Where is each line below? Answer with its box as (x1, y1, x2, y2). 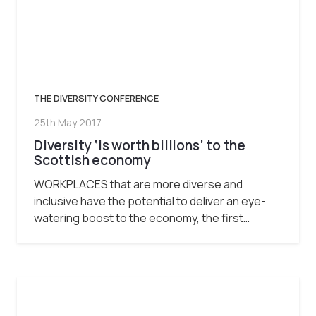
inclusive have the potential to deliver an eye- (34, 193, 266, 209)
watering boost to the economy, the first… (34, 210, 250, 226)
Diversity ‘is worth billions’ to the (34, 135, 246, 154)
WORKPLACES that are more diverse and (34, 176, 243, 193)
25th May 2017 (34, 116, 102, 130)
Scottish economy (34, 150, 151, 169)
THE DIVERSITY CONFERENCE (34, 92, 159, 105)
